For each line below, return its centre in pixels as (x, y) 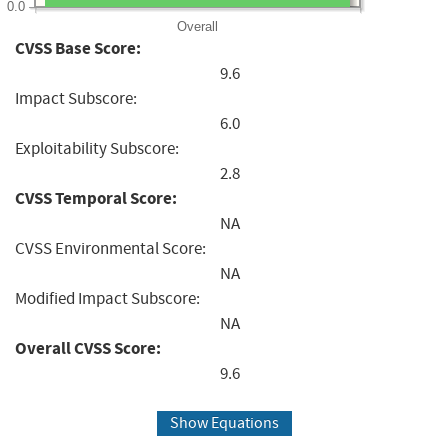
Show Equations (224, 423)
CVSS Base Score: (78, 48)
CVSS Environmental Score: (110, 248)
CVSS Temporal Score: (96, 198)
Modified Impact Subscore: (107, 298)
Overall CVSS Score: (88, 348)
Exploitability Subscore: (97, 148)
